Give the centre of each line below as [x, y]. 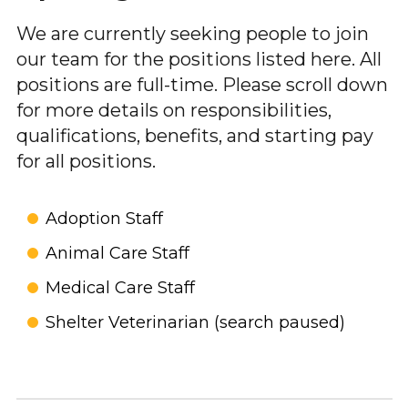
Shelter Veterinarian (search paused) [195, 322]
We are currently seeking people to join [192, 34]
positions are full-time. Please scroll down [202, 85]
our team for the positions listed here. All [199, 59]
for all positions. [86, 161]
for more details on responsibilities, [173, 110]
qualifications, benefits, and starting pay [194, 136]
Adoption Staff [104, 219]
